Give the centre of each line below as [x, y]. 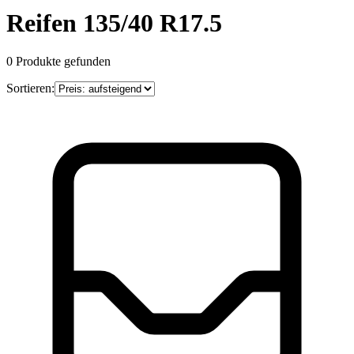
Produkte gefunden [63, 62]
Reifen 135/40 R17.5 [114, 23]
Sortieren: [30, 88]
